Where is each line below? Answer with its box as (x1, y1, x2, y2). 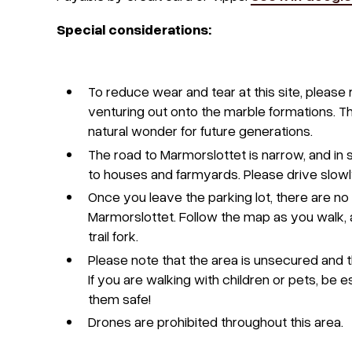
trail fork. (88, 227, 138, 244)
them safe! (88, 289, 151, 307)
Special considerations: (57, 20, 211, 38)
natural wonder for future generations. (88, 122, 313, 139)
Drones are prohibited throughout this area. (88, 313, 343, 330)
